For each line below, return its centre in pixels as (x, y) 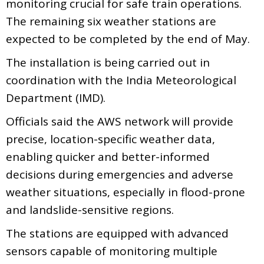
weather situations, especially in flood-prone (126, 192)
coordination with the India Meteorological (121, 80)
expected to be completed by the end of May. (128, 39)
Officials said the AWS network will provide (120, 121)
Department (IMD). (56, 98)
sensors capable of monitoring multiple (112, 251)
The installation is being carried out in (108, 62)
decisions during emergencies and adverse (120, 174)
